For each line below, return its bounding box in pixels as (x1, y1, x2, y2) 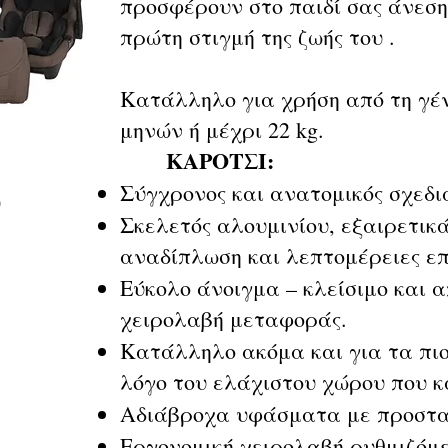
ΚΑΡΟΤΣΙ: (166, 144, 274, 177)
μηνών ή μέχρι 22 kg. (120, 115, 324, 144)
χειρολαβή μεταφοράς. (120, 304, 347, 333)
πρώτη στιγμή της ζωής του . (120, 22, 395, 51)
